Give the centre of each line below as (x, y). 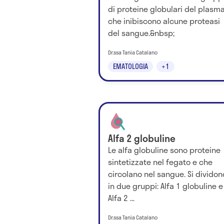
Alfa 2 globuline (142, 138)
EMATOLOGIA (130, 66)
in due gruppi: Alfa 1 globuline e (165, 185)
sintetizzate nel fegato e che (160, 161)
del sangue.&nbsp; (141, 33)
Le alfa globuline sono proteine (164, 149)
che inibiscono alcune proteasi (164, 21)
